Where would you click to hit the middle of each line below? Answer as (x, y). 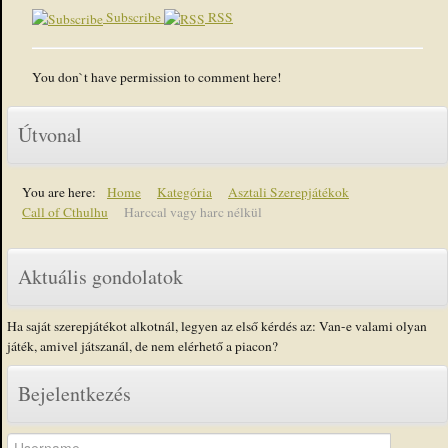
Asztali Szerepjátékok (288, 191)
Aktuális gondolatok (100, 276)
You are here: (63, 191)
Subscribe (133, 16)
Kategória (184, 191)
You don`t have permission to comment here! (157, 76)
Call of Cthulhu (65, 211)
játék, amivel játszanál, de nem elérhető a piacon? (142, 345)
